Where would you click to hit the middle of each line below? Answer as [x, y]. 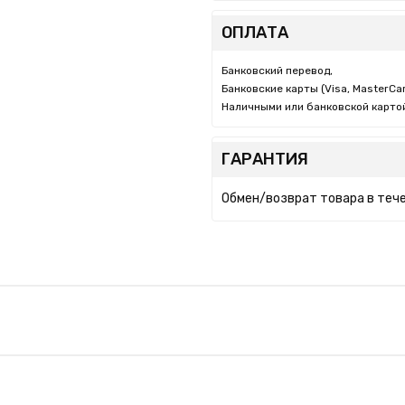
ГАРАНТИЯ [265, 159]
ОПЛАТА [255, 33]
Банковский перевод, [277, 71]
